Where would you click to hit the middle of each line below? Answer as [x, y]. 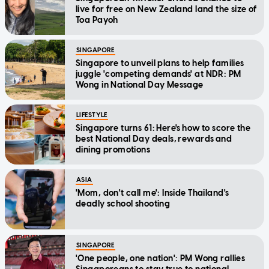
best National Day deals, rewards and [154, 139]
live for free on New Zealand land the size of [166, 9]
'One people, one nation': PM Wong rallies [161, 258]
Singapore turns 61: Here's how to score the [163, 128]
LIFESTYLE [92, 115]
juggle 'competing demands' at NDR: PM [159, 74]
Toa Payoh [97, 20]
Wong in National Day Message [140, 85]
